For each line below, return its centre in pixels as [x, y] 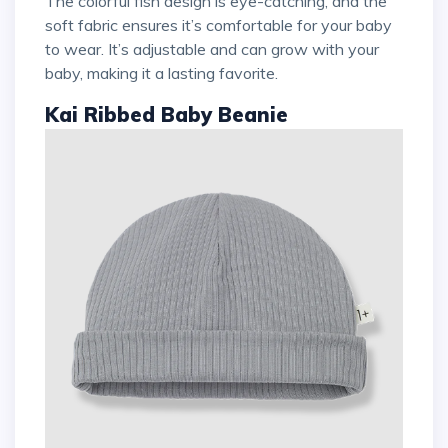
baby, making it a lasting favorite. [161, 73]
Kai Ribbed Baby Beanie [166, 115]
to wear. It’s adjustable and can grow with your [212, 49]
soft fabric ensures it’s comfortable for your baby [218, 25]
